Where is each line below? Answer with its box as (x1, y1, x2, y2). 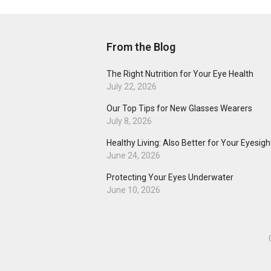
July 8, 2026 (106, 116, 152, 126)
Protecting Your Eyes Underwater (106, 172, 233, 183)
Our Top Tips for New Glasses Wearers (106, 103, 252, 114)
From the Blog (106, 41, 175, 54)
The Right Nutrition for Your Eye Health (106, 69, 253, 79)
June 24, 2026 (106, 151, 160, 161)
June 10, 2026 (106, 185, 160, 195)
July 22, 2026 (106, 82, 157, 92)
